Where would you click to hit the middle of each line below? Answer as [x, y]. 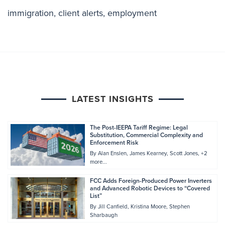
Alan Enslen [112, 154]
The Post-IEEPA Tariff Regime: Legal [139, 128]
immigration [31, 13]
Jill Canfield [113, 207]
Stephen [179, 207]
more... [98, 162]
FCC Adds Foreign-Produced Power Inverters [151, 181]
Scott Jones [184, 154]
